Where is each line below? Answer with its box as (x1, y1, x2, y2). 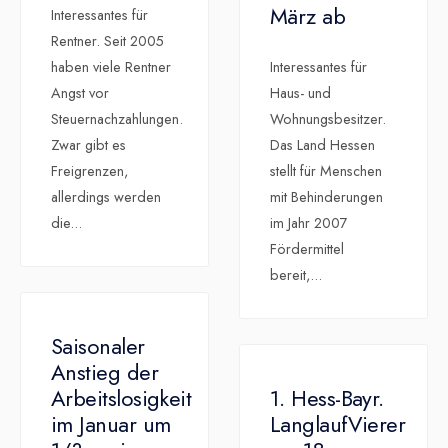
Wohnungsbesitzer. (270, 109, 386, 130)
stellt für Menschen (270, 161, 382, 182)
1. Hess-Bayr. (270, 382, 384, 415)
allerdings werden (51, 187, 161, 208)
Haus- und (270, 83, 331, 104)
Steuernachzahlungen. (51, 109, 183, 130)
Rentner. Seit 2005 (51, 31, 164, 52)
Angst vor (51, 83, 109, 104)
